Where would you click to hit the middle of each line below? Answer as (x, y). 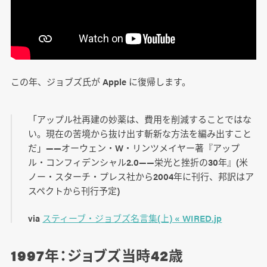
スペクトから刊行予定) (74, 191)
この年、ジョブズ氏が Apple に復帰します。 (100, 82)
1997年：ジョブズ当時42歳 (97, 255)
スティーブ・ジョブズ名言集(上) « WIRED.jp (132, 218)
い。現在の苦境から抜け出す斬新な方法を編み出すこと (140, 133)
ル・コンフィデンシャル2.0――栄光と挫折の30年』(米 (138, 162)
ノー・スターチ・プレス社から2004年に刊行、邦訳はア (141, 176)
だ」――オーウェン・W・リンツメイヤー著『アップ (134, 148)
